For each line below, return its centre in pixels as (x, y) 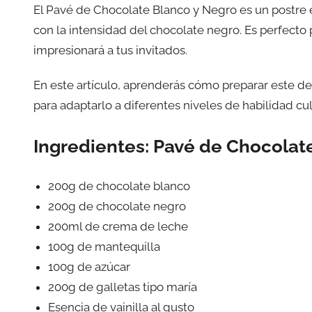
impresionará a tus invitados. (110, 50)
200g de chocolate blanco (119, 186)
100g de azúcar (89, 267)
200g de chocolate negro (117, 206)
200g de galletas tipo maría (123, 287)
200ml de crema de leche (118, 227)
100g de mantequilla (104, 247)
